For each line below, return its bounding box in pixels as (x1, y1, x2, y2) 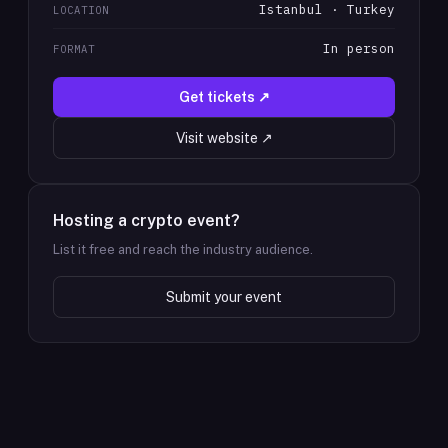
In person (323, 40, 395, 56)
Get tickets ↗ (178, 89, 270, 105)
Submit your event (166, 289, 282, 305)
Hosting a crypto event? (53, 211, 240, 230)
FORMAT (53, 42, 96, 56)
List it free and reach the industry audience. (53, 242, 313, 257)
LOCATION (53, 3, 110, 17)
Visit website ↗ (175, 130, 273, 146)
